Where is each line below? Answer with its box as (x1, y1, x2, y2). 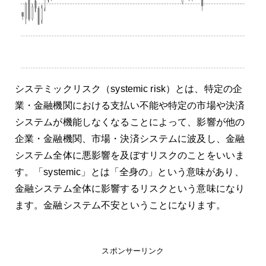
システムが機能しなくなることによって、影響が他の (14, 117, 245, 128)
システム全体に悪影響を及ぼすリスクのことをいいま (14, 150, 245, 161)
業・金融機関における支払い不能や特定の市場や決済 (14, 100, 245, 111)
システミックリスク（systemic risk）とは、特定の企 (14, 84, 243, 94)
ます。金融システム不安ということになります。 (14, 200, 226, 211)
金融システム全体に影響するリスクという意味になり (14, 183, 245, 194)
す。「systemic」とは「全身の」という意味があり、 (14, 167, 244, 178)
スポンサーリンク (102, 246, 164, 256)
